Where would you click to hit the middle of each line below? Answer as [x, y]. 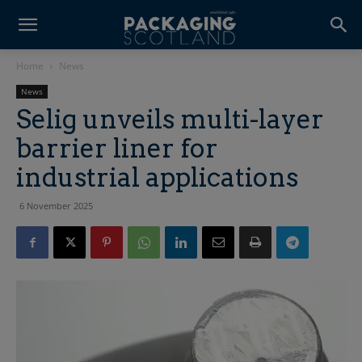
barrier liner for [117, 148]
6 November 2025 [56, 206]
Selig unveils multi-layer [170, 119]
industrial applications [157, 177]
